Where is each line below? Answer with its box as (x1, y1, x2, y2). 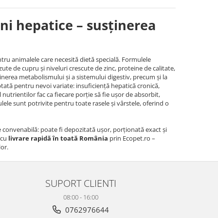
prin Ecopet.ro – (108, 134, 155, 143)
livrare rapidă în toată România (8, 134, 108, 143)
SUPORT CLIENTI (45, 176, 116, 190)
